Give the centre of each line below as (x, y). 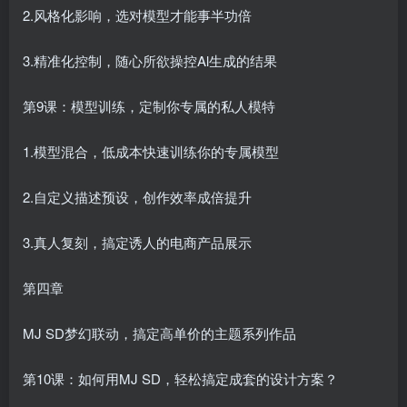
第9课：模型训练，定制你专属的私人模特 (149, 106)
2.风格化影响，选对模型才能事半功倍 (137, 15)
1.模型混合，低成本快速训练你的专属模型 (151, 152)
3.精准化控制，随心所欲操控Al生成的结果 (150, 61)
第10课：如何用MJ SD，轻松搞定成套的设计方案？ (180, 379)
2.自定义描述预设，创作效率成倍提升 (137, 197)
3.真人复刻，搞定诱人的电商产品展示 (137, 243)
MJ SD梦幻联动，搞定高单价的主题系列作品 (159, 333)
